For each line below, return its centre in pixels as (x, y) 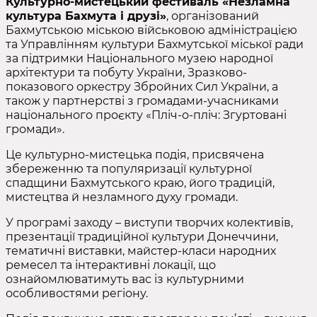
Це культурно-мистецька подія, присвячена (135, 155)
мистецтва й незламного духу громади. (122, 197)
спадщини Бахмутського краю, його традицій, (140, 183)
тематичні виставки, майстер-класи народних (141, 251)
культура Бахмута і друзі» (86, 16)
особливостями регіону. (77, 293)
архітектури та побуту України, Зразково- (126, 73)
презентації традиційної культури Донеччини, (142, 237)
